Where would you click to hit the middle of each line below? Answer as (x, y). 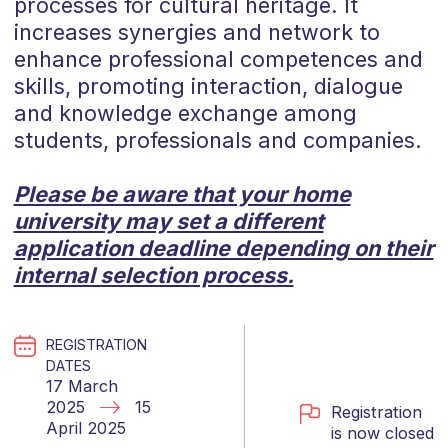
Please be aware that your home (182, 194)
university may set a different (168, 221)
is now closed (382, 432)
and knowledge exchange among (185, 113)
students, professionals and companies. (217, 140)
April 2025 (85, 428)
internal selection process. (153, 275)
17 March (81, 386)
